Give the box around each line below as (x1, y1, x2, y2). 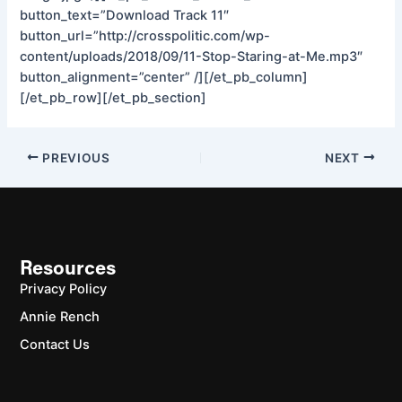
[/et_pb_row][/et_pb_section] (20, 89, 207, 106)
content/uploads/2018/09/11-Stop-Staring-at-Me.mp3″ (20, 48, 363, 65)
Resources (20, 260, 117, 280)
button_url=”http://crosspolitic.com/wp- (20, 27, 271, 44)
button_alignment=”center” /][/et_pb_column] (20, 68, 309, 85)
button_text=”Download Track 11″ (20, 6, 230, 23)
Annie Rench (20, 309, 100, 326)
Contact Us (20, 336, 91, 354)
